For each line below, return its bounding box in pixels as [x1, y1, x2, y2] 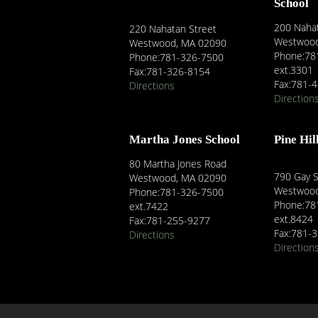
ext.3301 [274, 63, 313, 77]
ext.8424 [274, 212, 313, 226]
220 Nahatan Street [129, 22, 216, 35]
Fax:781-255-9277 [129, 214, 210, 227]
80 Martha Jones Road [129, 157, 226, 170]
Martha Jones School [129, 133, 240, 146]
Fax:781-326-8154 [129, 65, 210, 78]
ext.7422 [129, 199, 168, 213]
